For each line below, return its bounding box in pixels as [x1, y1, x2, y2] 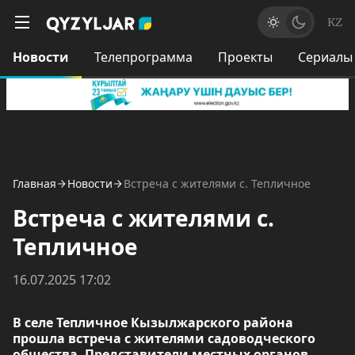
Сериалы [298, 48, 353, 66]
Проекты [218, 48, 273, 66]
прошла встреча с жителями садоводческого [13, 330, 315, 347]
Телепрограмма [94, 48, 193, 66]
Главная [13, 176, 56, 191]
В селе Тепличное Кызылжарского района [13, 314, 293, 331]
